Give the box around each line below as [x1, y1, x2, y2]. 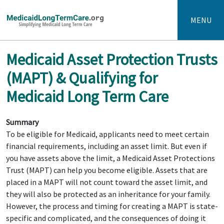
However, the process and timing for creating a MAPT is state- [6, 201, 218, 211]
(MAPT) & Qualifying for [6, 68, 157, 88]
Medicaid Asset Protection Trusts [6, 49, 217, 69]
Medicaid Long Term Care [6, 86, 168, 106]
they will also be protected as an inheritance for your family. [6, 189, 210, 199]
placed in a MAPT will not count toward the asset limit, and [6, 177, 207, 187]
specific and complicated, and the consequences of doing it [6, 213, 206, 223]
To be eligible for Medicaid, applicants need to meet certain [6, 129, 209, 139]
